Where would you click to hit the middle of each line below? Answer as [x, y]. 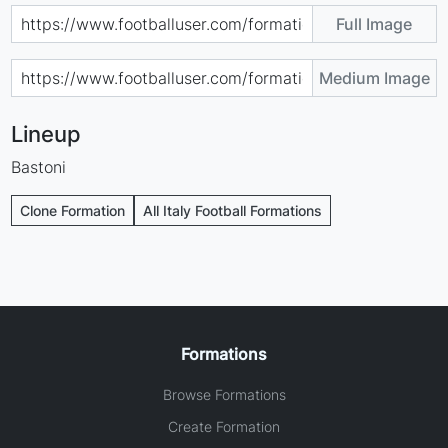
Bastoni [39, 166]
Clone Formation [73, 210]
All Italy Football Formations [233, 210]
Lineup [46, 133]
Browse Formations [224, 394]
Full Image [374, 23]
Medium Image [374, 77]
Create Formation [224, 426]
